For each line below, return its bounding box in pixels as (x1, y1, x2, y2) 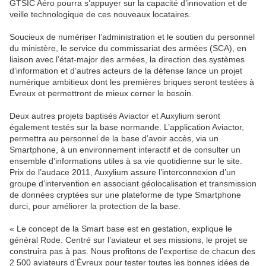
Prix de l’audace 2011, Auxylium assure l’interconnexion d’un (9, 167, 236, 178)
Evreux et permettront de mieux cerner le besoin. (9, 88, 194, 99)
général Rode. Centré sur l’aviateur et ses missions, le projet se (9, 235, 248, 245)
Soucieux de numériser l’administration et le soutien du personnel (9, 32, 255, 42)
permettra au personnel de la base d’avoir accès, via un (9, 134, 218, 144)
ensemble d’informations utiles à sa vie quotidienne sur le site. (9, 156, 242, 166)
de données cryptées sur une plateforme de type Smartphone (9, 190, 241, 200)
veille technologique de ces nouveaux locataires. (9, 9, 191, 20)
